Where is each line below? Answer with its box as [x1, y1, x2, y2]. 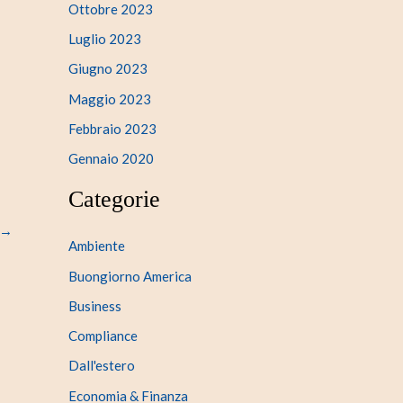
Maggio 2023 [68, 90, 151, 107]
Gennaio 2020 [68, 150, 154, 167]
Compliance [68, 327, 138, 345]
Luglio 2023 [68, 31, 141, 48]
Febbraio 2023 [68, 120, 157, 137]
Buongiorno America [68, 267, 192, 284]
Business [68, 297, 121, 314]
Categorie [68, 185, 160, 212]
